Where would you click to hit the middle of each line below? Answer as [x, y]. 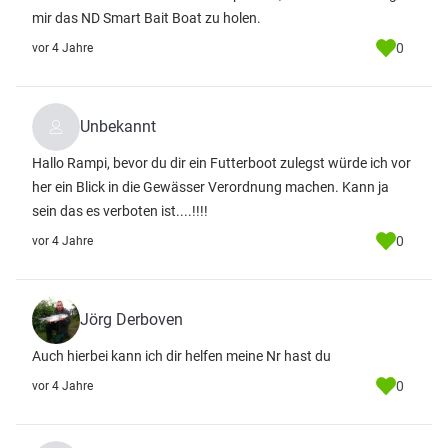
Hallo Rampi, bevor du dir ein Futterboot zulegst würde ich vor [221, 163]
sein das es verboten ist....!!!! [120, 211]
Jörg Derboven [131, 319]
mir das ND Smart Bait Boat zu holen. [146, 18]
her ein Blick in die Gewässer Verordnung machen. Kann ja [210, 187]
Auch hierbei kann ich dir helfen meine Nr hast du [181, 356]
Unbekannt [118, 126]
